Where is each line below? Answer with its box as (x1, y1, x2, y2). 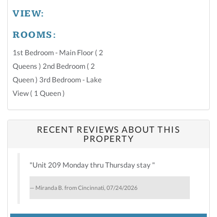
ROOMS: (13, 29, 56, 41)
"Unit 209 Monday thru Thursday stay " (30, 160, 155, 169)
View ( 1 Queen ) (13, 88, 65, 97)
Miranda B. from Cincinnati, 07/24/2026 (35, 184, 138, 191)
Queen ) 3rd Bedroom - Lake (13, 75, 102, 84)
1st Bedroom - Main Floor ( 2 (13, 47, 103, 57)
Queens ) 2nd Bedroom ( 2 (13, 61, 95, 70)
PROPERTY (83, 133, 134, 144)
